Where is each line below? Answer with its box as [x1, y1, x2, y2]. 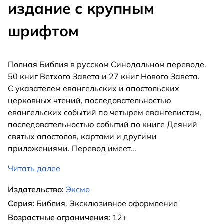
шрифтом [8, 21, 79, 40]
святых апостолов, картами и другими [8, 131, 157, 141]
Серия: [8, 198, 34, 208]
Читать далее [8, 163, 60, 173]
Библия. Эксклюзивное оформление [34, 198, 178, 208]
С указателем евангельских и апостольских [8, 83, 179, 93]
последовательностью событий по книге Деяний [8, 119, 197, 129]
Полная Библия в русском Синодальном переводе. [8, 59, 206, 69]
